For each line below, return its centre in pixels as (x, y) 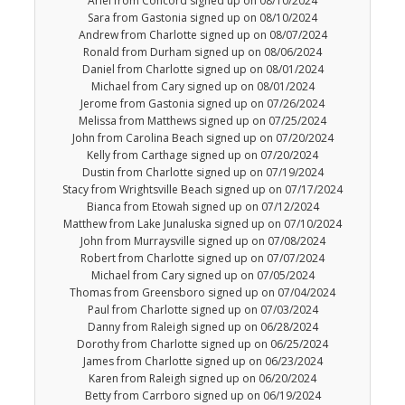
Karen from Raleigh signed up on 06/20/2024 (202, 379)
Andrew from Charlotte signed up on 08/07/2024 (202, 35)
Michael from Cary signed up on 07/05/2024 (202, 276)
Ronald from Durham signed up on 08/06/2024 (202, 52)
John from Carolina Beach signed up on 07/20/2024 (202, 138)
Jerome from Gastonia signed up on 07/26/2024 (202, 104)
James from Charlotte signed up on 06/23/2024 (202, 362)
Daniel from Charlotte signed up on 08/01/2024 (202, 70)
